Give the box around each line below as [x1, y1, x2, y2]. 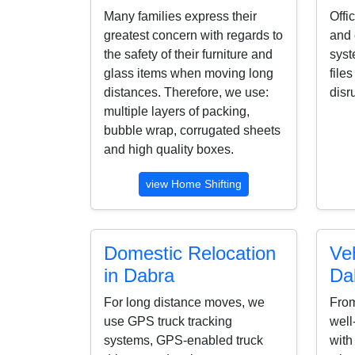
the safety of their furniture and [104, 47, 273, 61]
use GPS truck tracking [104, 314, 232, 328]
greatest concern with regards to [104, 28, 283, 42]
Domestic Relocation [104, 242, 276, 264]
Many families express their [104, 9, 257, 23]
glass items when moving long [104, 66, 273, 80]
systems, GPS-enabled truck [104, 333, 263, 347]
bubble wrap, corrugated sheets [104, 123, 281, 137]
